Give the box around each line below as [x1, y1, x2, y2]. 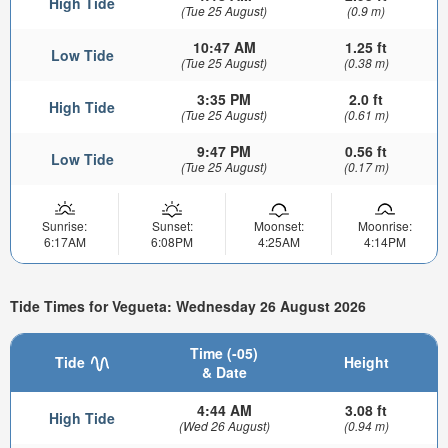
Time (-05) [190, 342, 258, 363]
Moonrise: [357, 216, 412, 234]
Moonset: [253, 216, 304, 234]
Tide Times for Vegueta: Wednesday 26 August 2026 [10, 296, 366, 317]
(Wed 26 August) [178, 416, 270, 434]
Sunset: [151, 216, 193, 234]
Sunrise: [42, 216, 87, 234]
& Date [201, 361, 247, 382]
